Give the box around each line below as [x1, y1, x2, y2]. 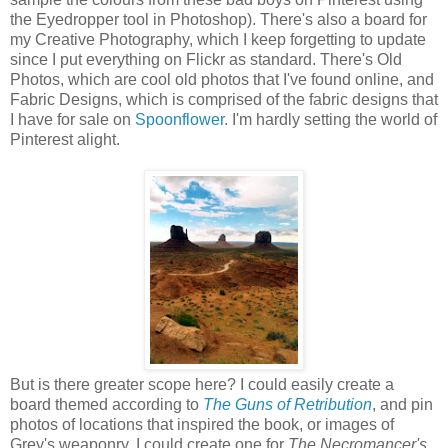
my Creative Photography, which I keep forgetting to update [10, 30, 426, 48]
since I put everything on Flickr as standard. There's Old [10, 50, 402, 68]
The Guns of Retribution [203, 395, 372, 413]
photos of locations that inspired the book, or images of [10, 415, 394, 433]
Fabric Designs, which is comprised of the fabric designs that [10, 90, 438, 108]
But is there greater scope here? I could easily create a [10, 375, 394, 393]
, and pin [372, 395, 433, 413]
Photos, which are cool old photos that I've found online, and [10, 70, 434, 88]
